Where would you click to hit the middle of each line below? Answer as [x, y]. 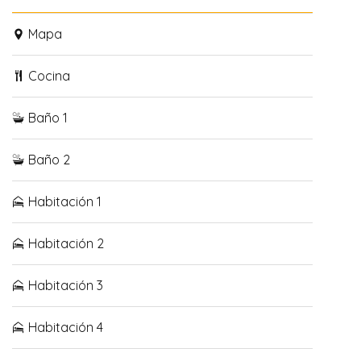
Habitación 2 [64, 243]
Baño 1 [46, 117]
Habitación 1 [63, 201]
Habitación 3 [64, 285]
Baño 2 [48, 159]
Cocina [48, 75]
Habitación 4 [64, 327]
